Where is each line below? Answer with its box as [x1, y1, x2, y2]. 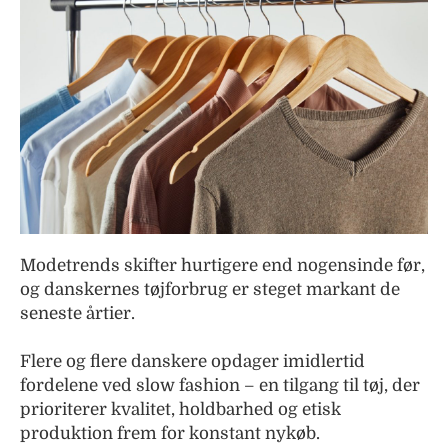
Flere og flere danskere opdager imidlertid [20, 352, 365, 371]
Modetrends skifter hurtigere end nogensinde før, [20, 256, 425, 275]
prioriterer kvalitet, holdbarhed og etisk [20, 400, 341, 419]
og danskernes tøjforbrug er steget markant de [20, 280, 400, 299]
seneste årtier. [20, 304, 135, 323]
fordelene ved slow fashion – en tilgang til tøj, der [20, 376, 420, 395]
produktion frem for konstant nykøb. [20, 424, 320, 443]
